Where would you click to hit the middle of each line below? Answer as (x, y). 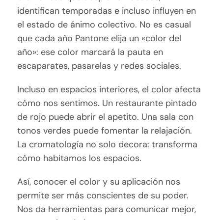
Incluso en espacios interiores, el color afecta (109, 90)
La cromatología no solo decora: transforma (108, 145)
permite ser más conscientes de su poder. (103, 196)
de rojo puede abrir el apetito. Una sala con (106, 117)
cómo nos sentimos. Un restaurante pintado (107, 103)
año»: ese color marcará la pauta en (90, 52)
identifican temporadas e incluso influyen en (107, 11)
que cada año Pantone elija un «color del (99, 39)
